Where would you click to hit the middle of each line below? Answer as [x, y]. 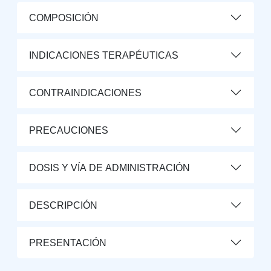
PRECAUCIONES [69, 130]
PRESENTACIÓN [68, 243]
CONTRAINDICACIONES [85, 93]
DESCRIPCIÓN [63, 205]
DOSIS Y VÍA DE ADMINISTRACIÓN [109, 168]
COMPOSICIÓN [64, 18]
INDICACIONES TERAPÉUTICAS [104, 55]
